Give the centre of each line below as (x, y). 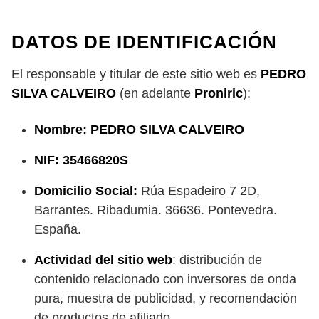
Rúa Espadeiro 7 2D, (199, 191)
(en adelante (155, 93)
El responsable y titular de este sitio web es (136, 74)
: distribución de (217, 260)
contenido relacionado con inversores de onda (165, 279)
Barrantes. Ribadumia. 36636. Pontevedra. (156, 210)
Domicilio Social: (86, 191)
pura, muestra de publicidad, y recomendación (166, 298)
